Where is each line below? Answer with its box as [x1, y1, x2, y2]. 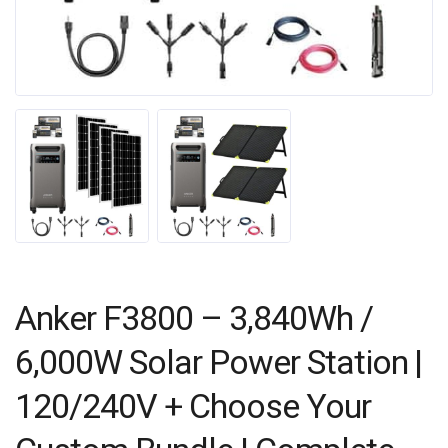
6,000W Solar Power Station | [15, 341, 423, 382]
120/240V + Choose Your [15, 385, 371, 426]
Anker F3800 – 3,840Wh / [15, 297, 373, 338]
